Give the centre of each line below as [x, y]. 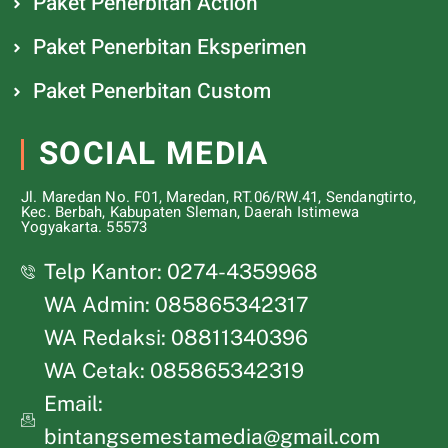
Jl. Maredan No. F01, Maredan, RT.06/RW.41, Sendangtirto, [219, 197]
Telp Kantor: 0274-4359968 [180, 271]
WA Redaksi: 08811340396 [175, 337]
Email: [73, 403]
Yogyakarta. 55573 [84, 227]
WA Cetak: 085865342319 [173, 370]
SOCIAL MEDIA [154, 154]
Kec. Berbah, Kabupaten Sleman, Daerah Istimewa [190, 212]
